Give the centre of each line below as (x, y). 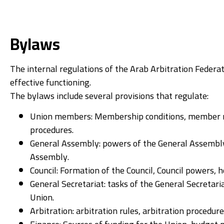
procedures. (52, 130)
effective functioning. (50, 82)
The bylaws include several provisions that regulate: (109, 95)
